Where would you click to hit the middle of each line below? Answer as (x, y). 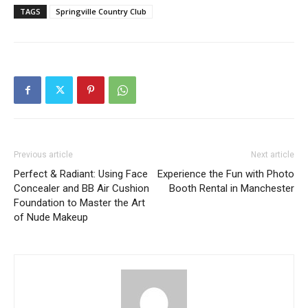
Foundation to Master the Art (79, 203)
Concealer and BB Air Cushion (81, 188)
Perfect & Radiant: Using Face (81, 174)
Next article (273, 155)
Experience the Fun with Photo (226, 174)
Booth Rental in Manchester (232, 188)
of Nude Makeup (51, 217)
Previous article (43, 155)
